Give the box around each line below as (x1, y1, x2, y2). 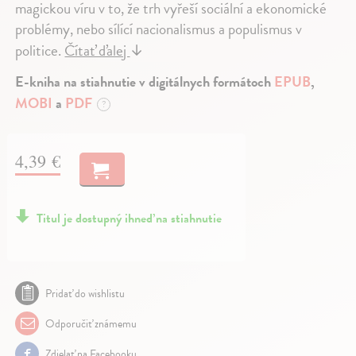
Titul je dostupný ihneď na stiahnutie (37, 209, 222, 229)
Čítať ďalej (64, 39, 130, 63)
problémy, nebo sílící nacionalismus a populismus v (15, 17, 303, 41)
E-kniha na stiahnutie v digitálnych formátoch (15, 71, 275, 93)
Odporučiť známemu (43, 315, 137, 333)
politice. (15, 39, 65, 63)
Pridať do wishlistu (45, 285, 126, 303)
